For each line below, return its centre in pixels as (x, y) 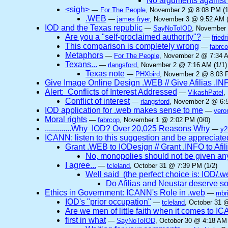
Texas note (105, 74)
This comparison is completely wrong (132, 46)
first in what (85, 220)
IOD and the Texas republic (94, 28)
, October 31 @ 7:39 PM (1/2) (174, 166)
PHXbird (148, 74)
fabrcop (109, 120)
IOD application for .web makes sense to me (124, 110)
